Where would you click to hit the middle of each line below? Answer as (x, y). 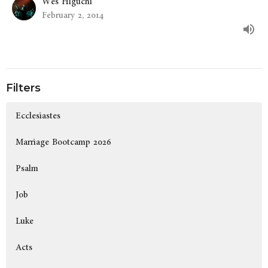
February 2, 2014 (73, 15)
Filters (23, 88)
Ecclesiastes (38, 116)
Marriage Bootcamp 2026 (63, 142)
